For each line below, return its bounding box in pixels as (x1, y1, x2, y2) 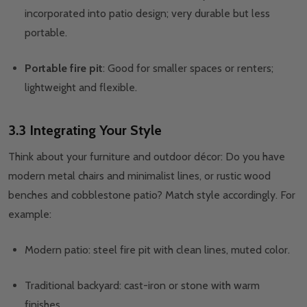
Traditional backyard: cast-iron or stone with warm (25, 279, 260, 293)
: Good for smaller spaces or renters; (103, 62, 273, 75)
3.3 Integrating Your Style (8, 122, 162, 139)
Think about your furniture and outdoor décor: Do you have (8, 150, 285, 164)
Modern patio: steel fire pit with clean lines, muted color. (25, 243, 290, 257)
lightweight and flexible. (25, 81, 137, 95)
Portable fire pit (25, 62, 103, 75)
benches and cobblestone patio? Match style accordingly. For (8, 188, 295, 202)
